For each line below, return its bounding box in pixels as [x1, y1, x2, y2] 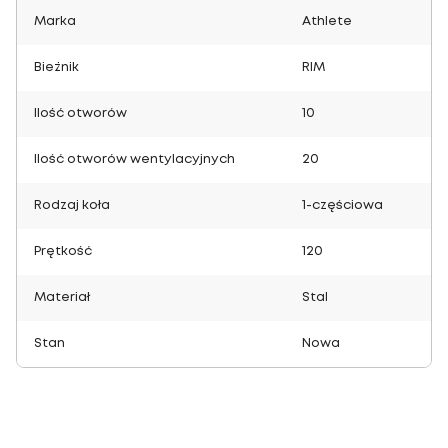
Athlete [302, 16, 352, 27]
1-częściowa [302, 200, 383, 211]
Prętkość [34, 246, 92, 257]
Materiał [34, 292, 90, 303]
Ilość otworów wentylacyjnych [34, 154, 235, 165]
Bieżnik [34, 62, 79, 73]
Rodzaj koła [34, 200, 110, 211]
